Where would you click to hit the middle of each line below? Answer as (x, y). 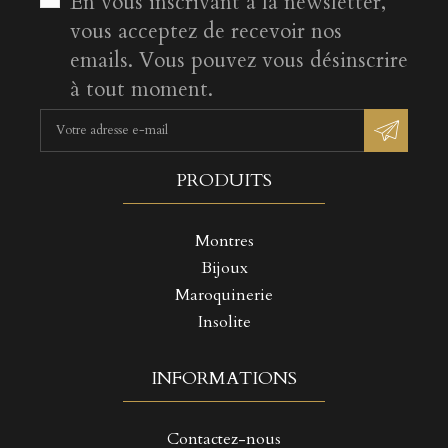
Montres (224, 241)
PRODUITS (224, 181)
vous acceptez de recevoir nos (206, 31)
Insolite (224, 322)
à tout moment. (141, 89)
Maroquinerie (224, 295)
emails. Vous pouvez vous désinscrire (239, 60)
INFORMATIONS (224, 378)
